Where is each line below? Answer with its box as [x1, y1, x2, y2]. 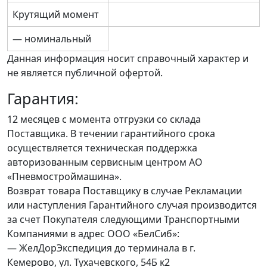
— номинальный [13, 32, 91, 46]
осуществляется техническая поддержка [7, 141, 197, 155]
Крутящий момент [13, 8, 99, 21]
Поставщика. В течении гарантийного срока [7, 127, 215, 141]
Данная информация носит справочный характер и [7, 52, 249, 66]
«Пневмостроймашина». [7, 170, 122, 184]
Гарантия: [7, 88, 79, 109]
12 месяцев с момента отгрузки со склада [7, 113, 201, 126]
